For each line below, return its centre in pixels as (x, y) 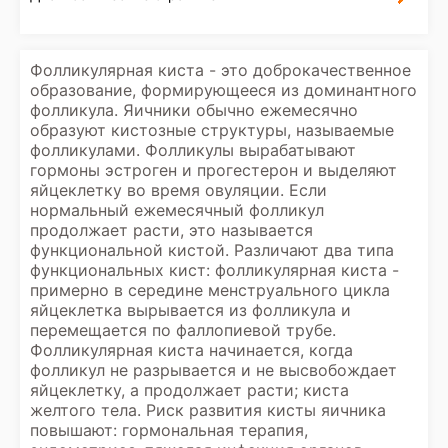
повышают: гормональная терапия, (169, 430)
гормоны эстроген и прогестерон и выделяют (213, 170)
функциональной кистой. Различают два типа (212, 250)
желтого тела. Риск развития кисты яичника (208, 410)
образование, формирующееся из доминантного (223, 90)
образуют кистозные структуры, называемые (212, 130)
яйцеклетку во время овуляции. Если (178, 190)
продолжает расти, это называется (171, 230)
